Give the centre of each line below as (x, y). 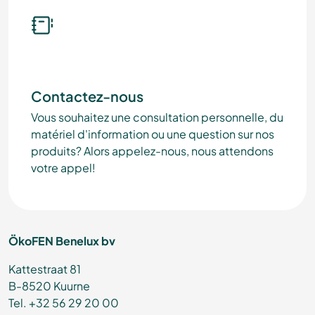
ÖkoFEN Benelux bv (62, 241)
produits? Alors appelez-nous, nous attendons (152, 151)
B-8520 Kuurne (49, 286)
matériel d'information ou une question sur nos (153, 134)
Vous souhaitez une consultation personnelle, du (157, 117)
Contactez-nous (87, 96)
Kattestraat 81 (45, 269)
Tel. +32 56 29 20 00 (64, 303)
